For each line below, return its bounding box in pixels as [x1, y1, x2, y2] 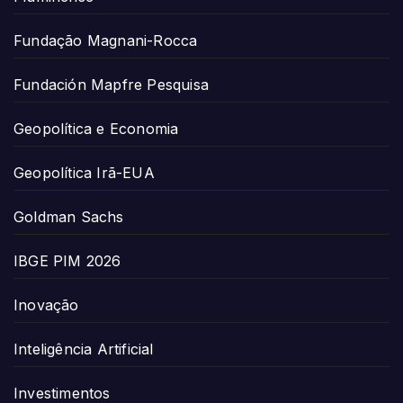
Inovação [13, 296, 79, 315]
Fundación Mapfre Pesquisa [13, 76, 209, 94]
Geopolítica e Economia [13, 120, 179, 139]
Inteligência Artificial [13, 340, 154, 359]
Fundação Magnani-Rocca [13, 31, 198, 50]
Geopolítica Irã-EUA [13, 164, 155, 183]
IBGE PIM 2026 [13, 252, 121, 271]
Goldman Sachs [13, 208, 124, 227]
